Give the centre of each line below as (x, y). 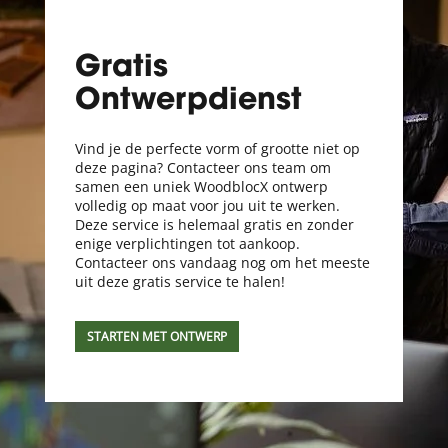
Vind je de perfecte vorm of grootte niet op (217, 149)
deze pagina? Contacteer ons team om (202, 168)
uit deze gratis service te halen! (179, 282)
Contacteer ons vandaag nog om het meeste (222, 263)
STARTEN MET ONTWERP (156, 337)
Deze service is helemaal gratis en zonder (214, 225)
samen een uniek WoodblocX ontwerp (201, 187)
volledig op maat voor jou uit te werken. (207, 206)
